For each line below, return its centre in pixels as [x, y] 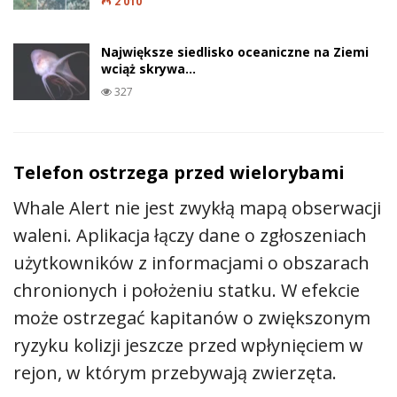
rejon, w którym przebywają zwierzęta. [175, 373]
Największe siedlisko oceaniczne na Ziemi [235, 52]
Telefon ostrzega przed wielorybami [179, 173]
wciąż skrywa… [148, 69]
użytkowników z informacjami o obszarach [191, 263]
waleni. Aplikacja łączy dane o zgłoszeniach [190, 236]
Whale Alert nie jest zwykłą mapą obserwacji [197, 208]
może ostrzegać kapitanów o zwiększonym [192, 318]
